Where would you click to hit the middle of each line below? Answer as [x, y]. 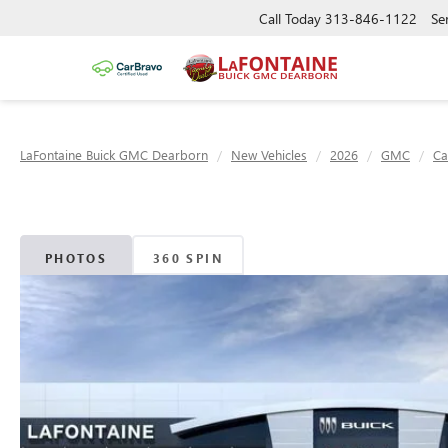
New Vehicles [269, 154]
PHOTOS [76, 257]
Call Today [290, 18]
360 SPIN [188, 257]
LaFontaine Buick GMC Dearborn [114, 154]
